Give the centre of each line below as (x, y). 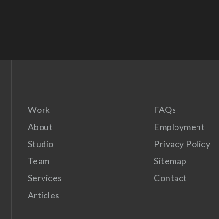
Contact (171, 178)
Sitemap (170, 161)
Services (45, 178)
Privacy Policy (182, 144)
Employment (180, 127)
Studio (41, 144)
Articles (44, 196)
